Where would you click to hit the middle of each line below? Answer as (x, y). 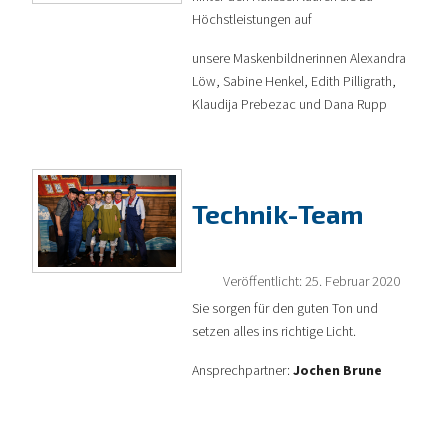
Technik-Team (278, 213)
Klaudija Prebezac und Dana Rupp (289, 104)
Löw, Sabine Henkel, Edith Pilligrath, (294, 81)
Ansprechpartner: (242, 370)
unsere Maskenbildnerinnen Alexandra (299, 58)
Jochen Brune (337, 370)
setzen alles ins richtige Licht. (274, 331)
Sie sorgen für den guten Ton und (285, 308)
